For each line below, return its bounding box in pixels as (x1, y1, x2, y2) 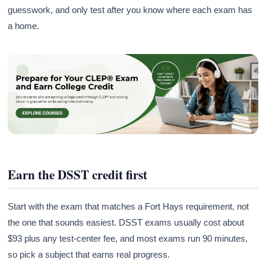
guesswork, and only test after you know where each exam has (8, 5, 253, 15)
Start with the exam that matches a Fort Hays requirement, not (8, 201, 249, 211)
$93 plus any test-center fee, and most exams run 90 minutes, (8, 233, 248, 243)
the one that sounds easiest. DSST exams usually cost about (8, 217, 245, 227)
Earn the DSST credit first (8, 165, 148, 183)
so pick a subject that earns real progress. (8, 249, 170, 259)
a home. (8, 21, 40, 31)
